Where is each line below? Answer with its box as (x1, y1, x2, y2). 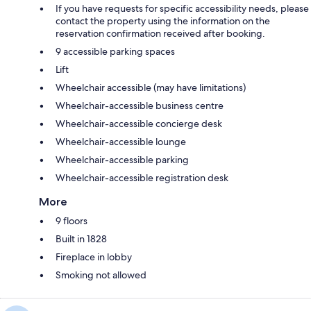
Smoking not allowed (56, 268, 146, 281)
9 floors (56, 214, 87, 227)
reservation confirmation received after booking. (56, 26, 265, 40)
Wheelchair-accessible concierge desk (56, 117, 222, 130)
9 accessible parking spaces (56, 44, 175, 58)
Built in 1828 (56, 232, 107, 245)
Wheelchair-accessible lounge (56, 135, 186, 148)
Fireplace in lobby (56, 250, 132, 263)
